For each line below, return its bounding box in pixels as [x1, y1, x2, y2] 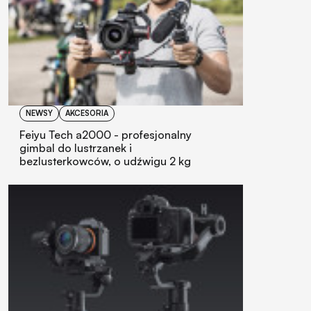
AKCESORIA [65, 108, 108, 119]
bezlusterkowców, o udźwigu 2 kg [19, 154, 191, 169]
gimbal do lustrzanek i [19, 141, 132, 155]
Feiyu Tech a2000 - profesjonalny [19, 128, 192, 142]
